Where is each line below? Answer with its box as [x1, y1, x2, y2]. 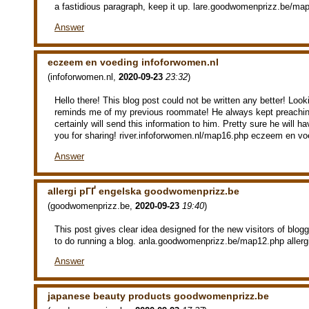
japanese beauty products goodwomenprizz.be [48, 290, 269, 302]
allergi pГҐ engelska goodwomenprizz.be [48, 185, 239, 197]
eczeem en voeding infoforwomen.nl [48, 56, 219, 68]
